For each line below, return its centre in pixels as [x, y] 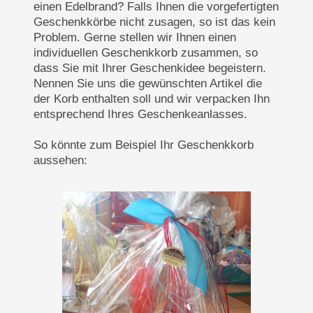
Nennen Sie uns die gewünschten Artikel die [148, 83]
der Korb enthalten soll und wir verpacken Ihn [152, 99]
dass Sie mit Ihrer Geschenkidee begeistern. [150, 68]
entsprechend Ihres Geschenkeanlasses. [140, 114]
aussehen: [60, 160]
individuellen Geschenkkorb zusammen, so [146, 53]
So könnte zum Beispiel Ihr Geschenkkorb [144, 145]
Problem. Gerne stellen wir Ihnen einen [135, 37]
